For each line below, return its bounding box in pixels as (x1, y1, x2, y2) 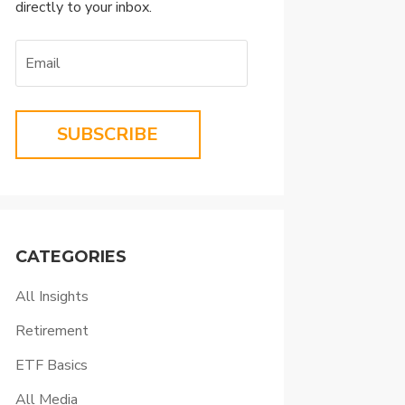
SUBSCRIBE (57, 121, 159, 146)
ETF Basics (14, 354, 88, 375)
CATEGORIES (14, 246, 127, 267)
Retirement (14, 320, 89, 341)
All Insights (14, 286, 89, 306)
